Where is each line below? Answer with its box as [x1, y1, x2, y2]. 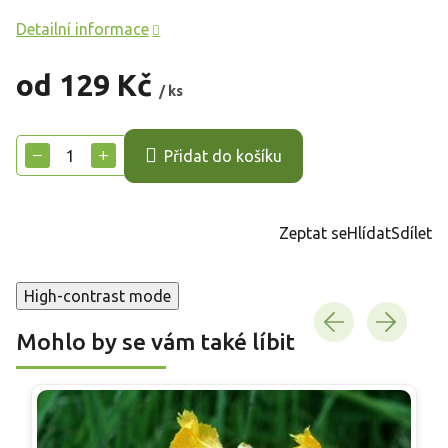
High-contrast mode [24, 286, 171, 305]
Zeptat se [279, 223, 347, 242]
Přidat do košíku [164, 147, 282, 166]
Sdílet [391, 223, 432, 242]
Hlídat [347, 223, 391, 242]
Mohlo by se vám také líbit [16, 328, 295, 354]
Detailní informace [16, 19, 149, 38]
